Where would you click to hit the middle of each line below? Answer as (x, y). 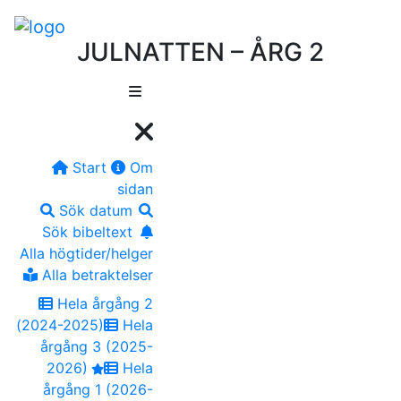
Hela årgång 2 (103, 303)
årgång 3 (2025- (97, 346)
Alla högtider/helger (86, 253)
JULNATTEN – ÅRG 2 (200, 51)
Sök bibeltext (87, 231)
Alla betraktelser (95, 274)
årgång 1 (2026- (98, 389)
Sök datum (94, 210)
